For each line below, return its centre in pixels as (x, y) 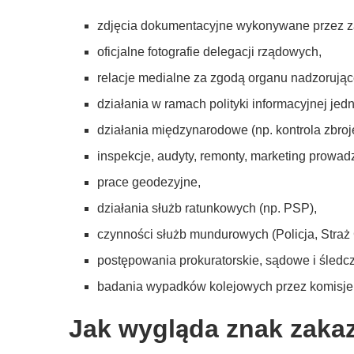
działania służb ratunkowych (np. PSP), (207, 208)
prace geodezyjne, (149, 182)
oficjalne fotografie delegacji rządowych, (209, 52)
